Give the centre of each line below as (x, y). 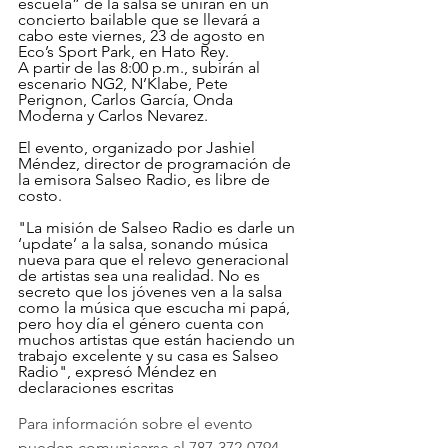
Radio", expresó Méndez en (119, 371)
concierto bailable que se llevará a (141, 19)
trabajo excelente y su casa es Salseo (150, 355)
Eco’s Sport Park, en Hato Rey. (123, 51)
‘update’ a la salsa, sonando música (145, 243)
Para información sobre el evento (137, 423)
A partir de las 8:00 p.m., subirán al (141, 67)
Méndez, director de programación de (156, 163)
